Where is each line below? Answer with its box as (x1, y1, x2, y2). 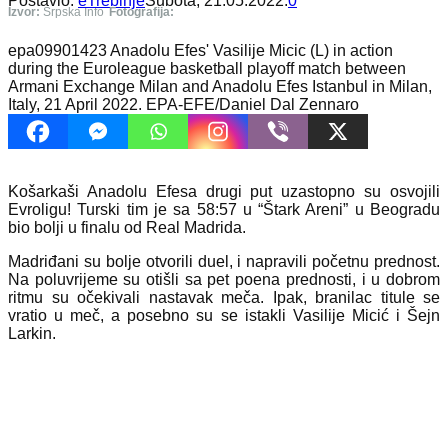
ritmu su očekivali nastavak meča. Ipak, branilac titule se (8, 288, 440, 306)
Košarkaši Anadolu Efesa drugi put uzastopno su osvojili (8, 182, 440, 200)
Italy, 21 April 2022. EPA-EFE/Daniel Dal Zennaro (8, 95, 359, 113)
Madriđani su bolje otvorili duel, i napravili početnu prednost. (8, 252, 440, 270)
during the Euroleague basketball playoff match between (8, 59, 406, 77)
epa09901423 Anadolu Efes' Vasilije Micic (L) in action (8, 41, 393, 59)
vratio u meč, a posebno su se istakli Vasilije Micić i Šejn (8, 306, 440, 324)
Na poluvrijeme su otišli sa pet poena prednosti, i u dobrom (8, 270, 440, 288)
